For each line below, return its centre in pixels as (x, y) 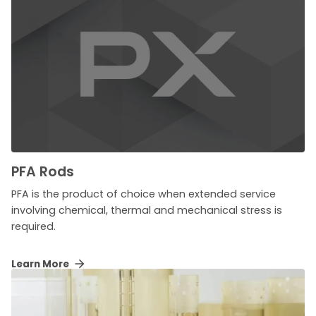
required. (34, 226)
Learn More (41, 264)
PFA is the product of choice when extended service (144, 194)
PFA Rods (43, 171)
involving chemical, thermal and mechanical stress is (147, 210)
